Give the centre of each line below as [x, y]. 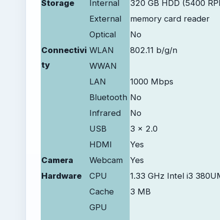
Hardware [61, 176]
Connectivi [64, 50]
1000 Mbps [152, 81]
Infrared [105, 113]
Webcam [106, 160]
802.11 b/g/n [154, 50]
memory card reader [170, 18]
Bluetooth [108, 97]
